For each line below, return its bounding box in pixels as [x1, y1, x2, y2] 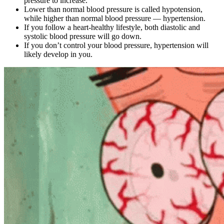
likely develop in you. [24, 50, 92, 59]
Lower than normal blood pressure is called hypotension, [24, 5, 202, 14]
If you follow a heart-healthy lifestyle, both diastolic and [24, 23, 200, 32]
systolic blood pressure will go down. [24, 32, 141, 41]
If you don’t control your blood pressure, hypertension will [24, 41, 208, 50]
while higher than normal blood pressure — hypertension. [24, 14, 205, 23]
